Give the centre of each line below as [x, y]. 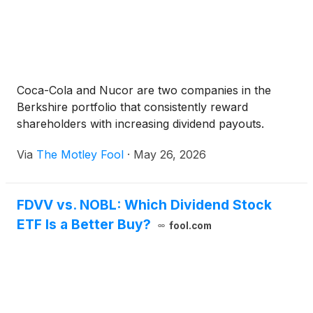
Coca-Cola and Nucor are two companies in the [144, 90]
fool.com [190, 226]
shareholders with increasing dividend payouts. [140, 124]
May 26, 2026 [170, 155]
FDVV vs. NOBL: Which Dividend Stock [144, 205]
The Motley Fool [80, 155]
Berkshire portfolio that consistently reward [132, 107]
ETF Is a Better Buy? [84, 225]
